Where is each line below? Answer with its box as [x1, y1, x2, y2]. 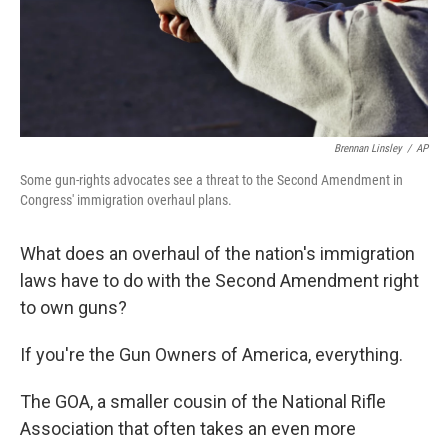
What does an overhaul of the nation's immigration [20, 243, 415, 265]
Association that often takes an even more [20, 418, 356, 440]
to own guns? [20, 297, 127, 319]
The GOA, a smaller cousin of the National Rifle [20, 391, 386, 413]
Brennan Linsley [334, 142, 402, 156]
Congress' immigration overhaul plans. [20, 192, 232, 209]
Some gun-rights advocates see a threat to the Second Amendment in [20, 172, 403, 189]
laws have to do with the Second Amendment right [20, 270, 419, 292]
